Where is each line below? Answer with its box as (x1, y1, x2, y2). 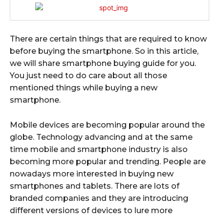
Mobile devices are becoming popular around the (10, 120, 205, 130)
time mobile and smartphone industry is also (10, 144, 188, 154)
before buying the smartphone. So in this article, (10, 46, 198, 56)
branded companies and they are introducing (10, 193, 188, 203)
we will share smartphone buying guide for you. (10, 58, 196, 68)
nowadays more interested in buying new (10, 169, 174, 178)
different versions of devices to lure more (10, 205, 173, 215)
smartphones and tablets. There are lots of (10, 181, 179, 191)
